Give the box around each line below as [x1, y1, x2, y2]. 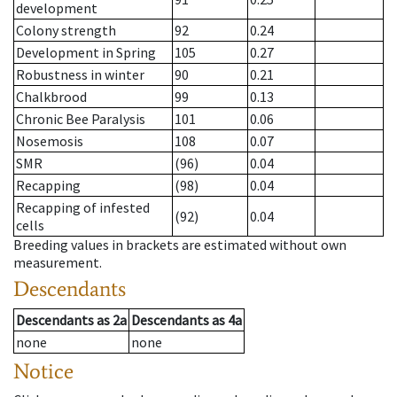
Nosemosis [16, 132, 83, 151]
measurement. [13, 253, 102, 272]
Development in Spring [16, 43, 156, 62]
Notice [13, 358, 74, 385]
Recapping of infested [16, 198, 150, 217]
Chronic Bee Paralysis [16, 110, 145, 128]
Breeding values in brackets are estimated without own [13, 236, 346, 254]
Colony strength [16, 21, 116, 40]
